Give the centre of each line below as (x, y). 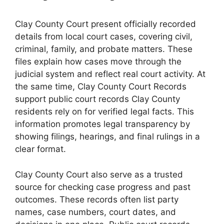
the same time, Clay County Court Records (101, 87)
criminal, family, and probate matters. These (104, 49)
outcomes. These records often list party (97, 199)
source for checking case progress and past (103, 187)
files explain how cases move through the (98, 62)
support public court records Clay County (97, 99)
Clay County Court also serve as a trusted (99, 174)
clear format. (40, 149)
